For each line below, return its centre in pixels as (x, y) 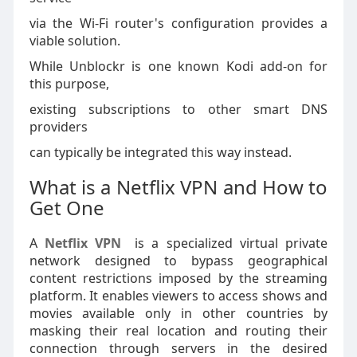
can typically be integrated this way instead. (160, 152)
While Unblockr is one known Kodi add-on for (178, 66)
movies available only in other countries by (178, 313)
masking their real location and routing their (178, 331)
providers (58, 127)
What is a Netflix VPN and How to (178, 187)
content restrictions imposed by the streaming (178, 278)
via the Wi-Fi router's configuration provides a (178, 23)
